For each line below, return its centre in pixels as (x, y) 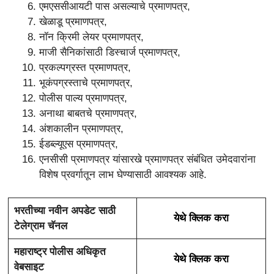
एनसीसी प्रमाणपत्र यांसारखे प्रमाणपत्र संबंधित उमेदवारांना (147, 159)
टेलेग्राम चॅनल (40, 226)
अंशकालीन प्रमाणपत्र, (81, 128)
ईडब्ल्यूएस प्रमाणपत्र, (79, 144)
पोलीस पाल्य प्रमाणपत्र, (83, 98)
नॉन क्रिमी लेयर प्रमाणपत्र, (91, 37)
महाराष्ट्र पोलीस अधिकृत (60, 252)
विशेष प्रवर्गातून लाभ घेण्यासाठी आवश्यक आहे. (123, 174)
